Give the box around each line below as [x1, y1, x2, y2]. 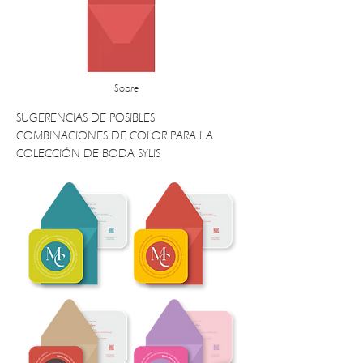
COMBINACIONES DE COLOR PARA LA [16, 128, 213, 143]
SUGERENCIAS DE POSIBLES [16, 110, 155, 125]
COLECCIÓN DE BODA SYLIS [16, 146, 160, 160]
